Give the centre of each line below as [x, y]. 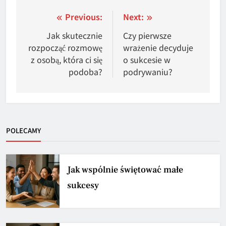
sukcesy [83, 185]
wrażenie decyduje [158, 47]
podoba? [86, 71]
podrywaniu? [148, 71]
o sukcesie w [147, 59]
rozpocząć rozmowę [65, 47]
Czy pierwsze [147, 35]
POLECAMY [23, 130]
